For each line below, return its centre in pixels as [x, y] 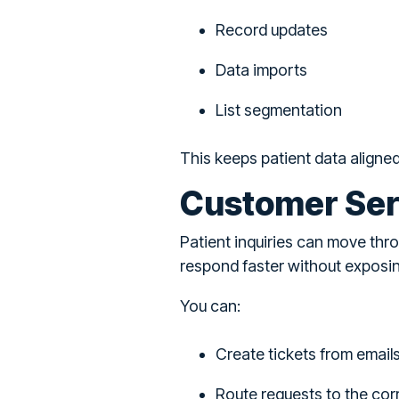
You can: [210, 306]
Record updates [272, 30]
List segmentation [279, 110]
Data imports [261, 70]
